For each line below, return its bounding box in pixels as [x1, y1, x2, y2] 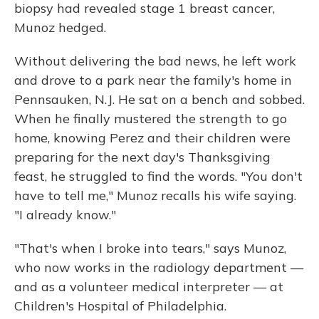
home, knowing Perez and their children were [14, 130, 291, 146]
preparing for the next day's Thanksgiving [14, 149, 271, 165]
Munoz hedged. [14, 19, 106, 36]
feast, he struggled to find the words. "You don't [14, 168, 303, 184]
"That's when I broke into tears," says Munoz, [14, 240, 286, 256]
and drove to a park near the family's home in [14, 72, 292, 88]
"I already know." [14, 206, 116, 223]
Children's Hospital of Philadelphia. [14, 298, 226, 314]
